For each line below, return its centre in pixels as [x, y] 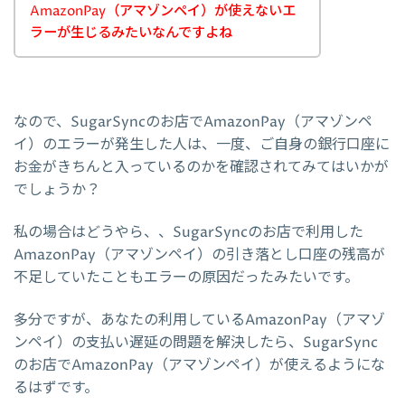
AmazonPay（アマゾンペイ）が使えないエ [163, 12]
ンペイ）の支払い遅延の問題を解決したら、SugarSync [196, 343]
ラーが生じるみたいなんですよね [131, 33]
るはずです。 [56, 388]
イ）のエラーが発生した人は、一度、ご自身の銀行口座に [202, 145]
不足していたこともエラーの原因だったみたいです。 [186, 278]
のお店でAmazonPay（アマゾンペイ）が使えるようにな [199, 366]
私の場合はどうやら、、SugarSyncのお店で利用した [188, 233]
